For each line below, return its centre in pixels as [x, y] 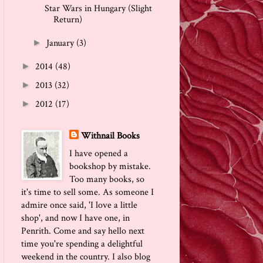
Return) [68, 19]
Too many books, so [107, 179]
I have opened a [99, 153]
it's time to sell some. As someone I [87, 192]
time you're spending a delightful [82, 244]
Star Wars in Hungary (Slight [98, 8]
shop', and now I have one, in [75, 218]
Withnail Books [110, 136]
